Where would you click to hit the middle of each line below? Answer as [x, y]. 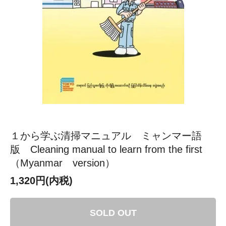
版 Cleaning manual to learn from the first [111, 149]
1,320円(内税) [41, 180]
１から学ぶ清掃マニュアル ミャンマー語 [106, 135]
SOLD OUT [113, 213]
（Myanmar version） [63, 163]
